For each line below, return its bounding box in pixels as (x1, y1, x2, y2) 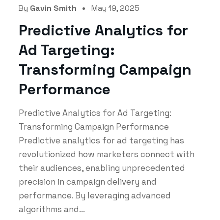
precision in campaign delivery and (18, 176, 157, 187)
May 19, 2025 (91, 2, 139, 13)
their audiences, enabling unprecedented (18, 162, 185, 173)
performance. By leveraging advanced (18, 190, 171, 201)
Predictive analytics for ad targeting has (18, 135, 184, 146)
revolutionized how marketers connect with (18, 148, 194, 160)
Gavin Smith (29, 2, 77, 13)
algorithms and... (18, 203, 85, 215)
